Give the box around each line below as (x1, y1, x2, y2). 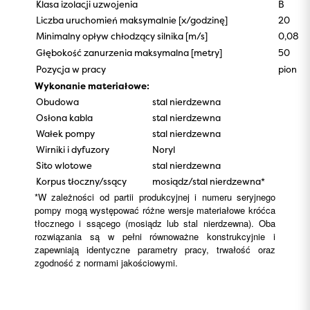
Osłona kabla (36, 111, 93, 124)
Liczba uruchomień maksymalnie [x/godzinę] (36, 14, 228, 26)
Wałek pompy (36, 127, 95, 140)
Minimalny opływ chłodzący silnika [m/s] (36, 30, 208, 42)
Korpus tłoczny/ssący (36, 175, 127, 188)
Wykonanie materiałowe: (35, 80, 154, 92)
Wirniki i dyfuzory (36, 143, 109, 156)
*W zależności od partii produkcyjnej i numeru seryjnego (35, 190, 275, 203)
